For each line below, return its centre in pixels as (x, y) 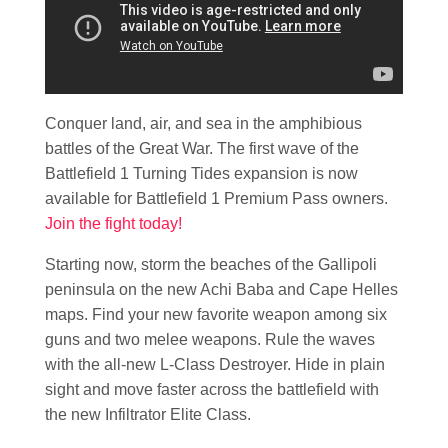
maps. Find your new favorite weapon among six (216, 314)
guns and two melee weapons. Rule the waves (210, 339)
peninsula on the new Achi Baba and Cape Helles (221, 289)
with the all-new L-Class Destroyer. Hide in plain (215, 364)
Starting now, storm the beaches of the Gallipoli (211, 264)
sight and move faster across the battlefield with (212, 389)
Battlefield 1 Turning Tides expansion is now (201, 173)
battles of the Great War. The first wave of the (202, 148)
